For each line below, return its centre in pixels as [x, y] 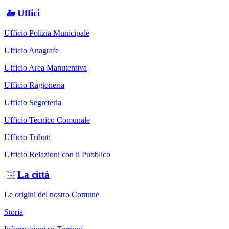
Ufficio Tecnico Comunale [47, 120]
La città [34, 174]
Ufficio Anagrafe [31, 51]
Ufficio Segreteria [33, 103]
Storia [14, 212]
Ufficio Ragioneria [34, 85]
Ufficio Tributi [27, 138]
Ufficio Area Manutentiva [45, 68]
